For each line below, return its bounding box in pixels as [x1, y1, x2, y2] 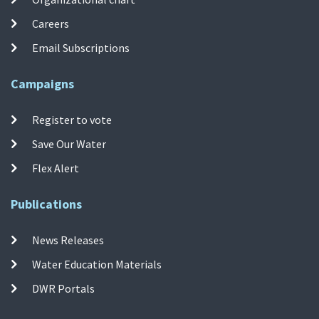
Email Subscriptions [32, 40, 130, 55]
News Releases [32, 232, 105, 247]
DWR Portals [32, 281, 95, 296]
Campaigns [11, 75, 74, 92]
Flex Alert [32, 160, 80, 175]
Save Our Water [32, 136, 107, 151]
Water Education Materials [32, 256, 162, 271]
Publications [11, 195, 82, 212]
